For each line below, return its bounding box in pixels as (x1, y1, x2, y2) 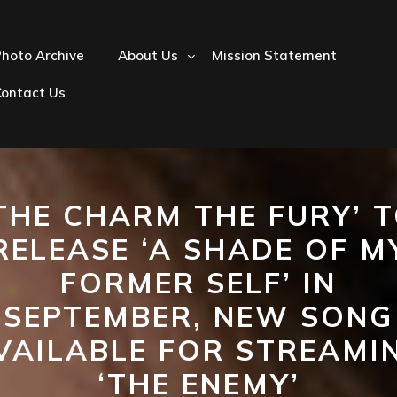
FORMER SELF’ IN (60, 265, 337, 300)
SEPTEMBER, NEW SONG (4, 299, 393, 334)
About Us (118, 46, 178, 64)
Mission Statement (212, 46, 337, 64)
